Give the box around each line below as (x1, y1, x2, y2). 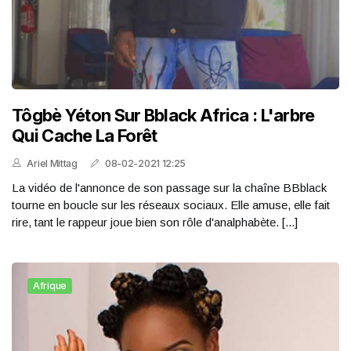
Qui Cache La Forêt (12, 125, 157, 146)
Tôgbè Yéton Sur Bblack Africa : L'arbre (12, 105, 315, 125)
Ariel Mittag (27, 157, 78, 169)
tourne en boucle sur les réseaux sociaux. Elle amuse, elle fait (12, 198, 330, 212)
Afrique (33, 280, 67, 291)
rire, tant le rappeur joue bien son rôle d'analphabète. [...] (12, 215, 298, 229)
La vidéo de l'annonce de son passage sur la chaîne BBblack (12, 181, 327, 194)
